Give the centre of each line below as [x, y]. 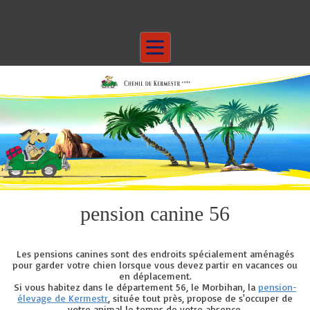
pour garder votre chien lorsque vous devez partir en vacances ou [155, 265]
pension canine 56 [155, 213]
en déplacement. [155, 276]
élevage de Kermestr [63, 298]
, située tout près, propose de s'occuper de [200, 298]
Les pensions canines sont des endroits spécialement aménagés [155, 254]
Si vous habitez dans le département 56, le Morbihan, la [136, 287]
